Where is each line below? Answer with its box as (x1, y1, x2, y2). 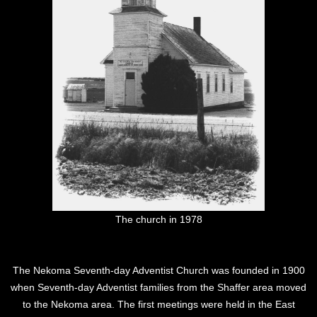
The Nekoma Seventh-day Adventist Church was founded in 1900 (12, 264, 305, 276)
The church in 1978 (115, 213, 202, 225)
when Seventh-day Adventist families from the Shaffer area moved (11, 281, 306, 293)
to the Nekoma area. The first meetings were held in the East (22, 298, 295, 310)
